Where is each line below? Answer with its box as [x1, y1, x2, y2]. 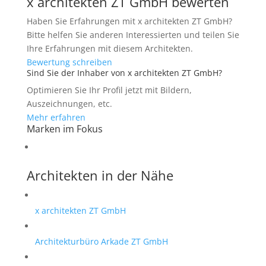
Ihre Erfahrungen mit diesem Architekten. [26, 43, 193, 54]
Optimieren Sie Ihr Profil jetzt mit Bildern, [26, 84, 192, 96]
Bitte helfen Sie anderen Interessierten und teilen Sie [26, 29, 239, 40]
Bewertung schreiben [26, 56, 112, 68]
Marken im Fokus [26, 122, 103, 135]
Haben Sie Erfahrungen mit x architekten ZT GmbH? [26, 15, 232, 27]
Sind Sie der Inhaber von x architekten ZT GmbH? [26, 67, 222, 78]
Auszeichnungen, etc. [26, 98, 112, 109]
